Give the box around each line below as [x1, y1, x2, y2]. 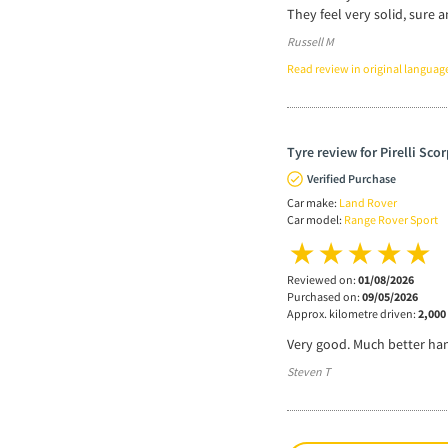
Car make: [287, 194, 339, 210]
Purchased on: [287, 288, 362, 304]
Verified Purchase [307, 170, 396, 186]
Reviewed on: [287, 271, 358, 287]
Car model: [287, 211, 344, 227]
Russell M [287, 33, 334, 49]
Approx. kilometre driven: [287, 305, 418, 321]
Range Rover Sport [344, 211, 438, 227]
